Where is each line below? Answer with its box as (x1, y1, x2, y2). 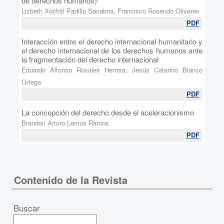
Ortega (21, 77, 41, 86)
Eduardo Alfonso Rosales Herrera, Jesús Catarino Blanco (21, 65, 203, 74)
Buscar (13, 201, 40, 214)
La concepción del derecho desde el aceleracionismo (21, 107, 194, 117)
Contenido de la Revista (13, 172, 127, 187)
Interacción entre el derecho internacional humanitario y (21, 36, 203, 46)
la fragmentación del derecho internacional (21, 54, 158, 64)
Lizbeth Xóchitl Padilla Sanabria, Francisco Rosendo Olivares (21, 6, 199, 15)
